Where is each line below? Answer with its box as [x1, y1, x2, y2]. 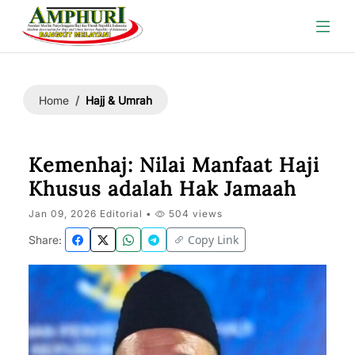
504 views [166, 208, 223, 219]
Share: [29, 233, 62, 246]
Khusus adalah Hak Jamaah [29, 176, 296, 201]
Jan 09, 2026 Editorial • [29, 208, 155, 219]
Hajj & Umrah [86, 93, 152, 107]
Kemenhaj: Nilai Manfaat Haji [29, 152, 319, 177]
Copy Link [188, 232, 239, 247]
